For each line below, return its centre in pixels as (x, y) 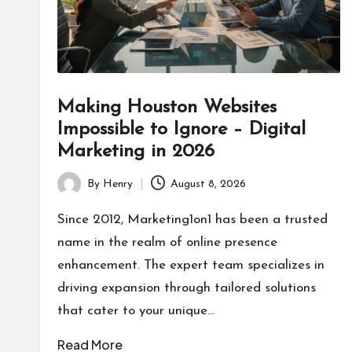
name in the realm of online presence (167, 243)
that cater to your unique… (136, 311)
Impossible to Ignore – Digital (181, 130)
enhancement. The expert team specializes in (191, 266)
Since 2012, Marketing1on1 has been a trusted (192, 220)
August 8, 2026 (209, 184)
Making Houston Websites (167, 108)
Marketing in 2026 (136, 152)
